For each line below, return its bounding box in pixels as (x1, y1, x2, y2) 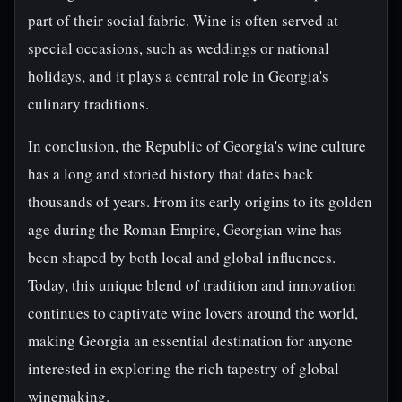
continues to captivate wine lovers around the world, (28, 302, 358, 323)
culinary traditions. (28, 93, 149, 114)
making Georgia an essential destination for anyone (28, 330, 353, 351)
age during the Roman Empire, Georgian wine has (28, 219, 342, 240)
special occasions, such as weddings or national (28, 38, 329, 58)
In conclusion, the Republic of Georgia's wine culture (28, 135, 366, 156)
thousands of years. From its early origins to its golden (28, 191, 372, 212)
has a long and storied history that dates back (28, 163, 314, 184)
